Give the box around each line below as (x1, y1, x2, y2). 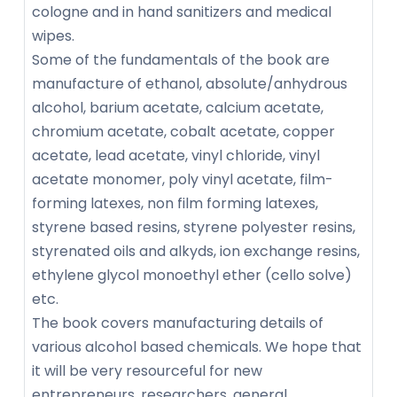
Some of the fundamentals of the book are (32, 49, 330, 70)
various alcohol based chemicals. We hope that (32, 336, 362, 357)
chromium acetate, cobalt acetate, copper (32, 121, 335, 142)
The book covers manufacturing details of (32, 312, 323, 333)
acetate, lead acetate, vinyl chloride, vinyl (32, 144, 320, 166)
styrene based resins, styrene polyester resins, (32, 216, 355, 237)
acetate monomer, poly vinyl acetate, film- (32, 168, 333, 190)
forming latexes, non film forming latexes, (32, 192, 318, 214)
